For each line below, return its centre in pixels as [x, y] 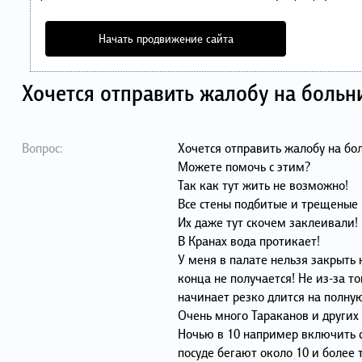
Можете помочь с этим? [244, 166]
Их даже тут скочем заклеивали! [267, 222]
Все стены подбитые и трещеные [267, 203]
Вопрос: [42, 147]
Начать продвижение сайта [166, 38]
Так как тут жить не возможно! [263, 185]
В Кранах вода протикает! [248, 240]
